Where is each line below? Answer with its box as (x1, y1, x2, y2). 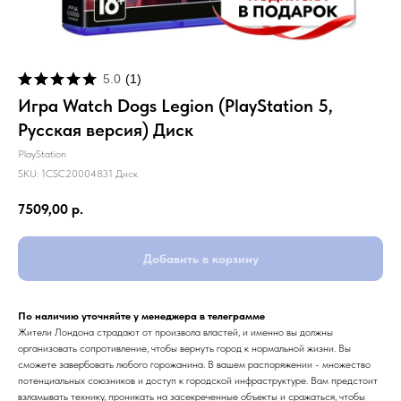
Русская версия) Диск (18, 119, 193, 141)
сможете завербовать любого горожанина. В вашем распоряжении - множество (18, 357, 371, 371)
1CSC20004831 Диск (41, 167, 138, 180)
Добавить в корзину (142, 251, 259, 266)
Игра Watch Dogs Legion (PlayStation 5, (18, 95, 333, 116)
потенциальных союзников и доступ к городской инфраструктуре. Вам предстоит (18, 373, 378, 387)
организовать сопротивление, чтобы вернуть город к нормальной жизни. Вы (18, 341, 351, 354)
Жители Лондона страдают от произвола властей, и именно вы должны (18, 325, 333, 338)
